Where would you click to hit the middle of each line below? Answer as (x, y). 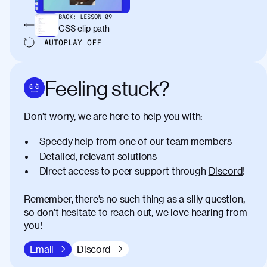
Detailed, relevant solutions (98, 156)
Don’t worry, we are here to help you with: (114, 116)
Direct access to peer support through (122, 170)
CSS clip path (84, 28)
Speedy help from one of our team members (136, 141)
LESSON (91, 16)
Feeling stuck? (107, 88)
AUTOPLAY (66, 42)
